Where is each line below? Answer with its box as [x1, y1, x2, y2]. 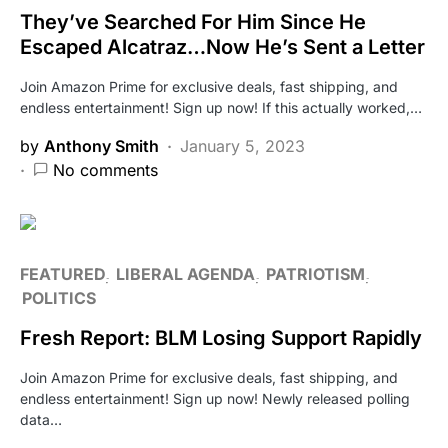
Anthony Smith [44, 135, 159, 156]
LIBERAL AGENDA [116, 263, 255, 284]
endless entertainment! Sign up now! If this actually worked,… [20, 98, 422, 116]
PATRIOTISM [266, 263, 365, 284]
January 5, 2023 [180, 135, 305, 156]
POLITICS [22, 287, 96, 308]
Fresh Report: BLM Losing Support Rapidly [20, 325, 422, 350]
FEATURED [20, 263, 105, 284]
